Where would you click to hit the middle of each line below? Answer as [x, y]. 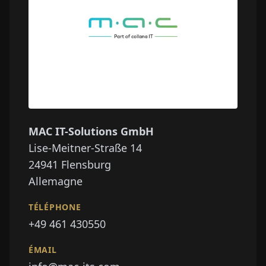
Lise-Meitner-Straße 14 [85, 148]
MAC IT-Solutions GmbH [91, 132]
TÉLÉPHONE [55, 207]
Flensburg [86, 165]
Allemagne [56, 181]
